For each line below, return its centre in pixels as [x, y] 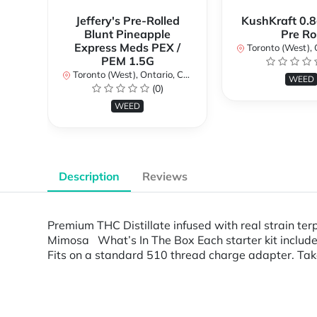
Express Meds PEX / [127, 48]
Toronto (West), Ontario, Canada [127, 75]
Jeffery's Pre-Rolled [127, 21]
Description [89, 177]
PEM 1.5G [127, 61]
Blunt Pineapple [127, 34]
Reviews [165, 177]
